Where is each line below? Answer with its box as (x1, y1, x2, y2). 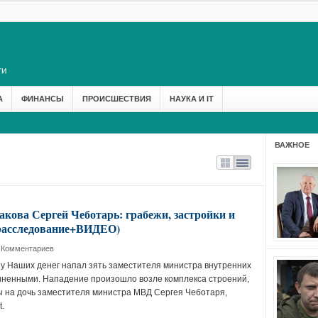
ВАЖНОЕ (274, 141, 309, 149)
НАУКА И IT (169, 94, 214, 103)
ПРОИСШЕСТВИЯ (82, 94, 151, 103)
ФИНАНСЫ (21, 94, 64, 103)
